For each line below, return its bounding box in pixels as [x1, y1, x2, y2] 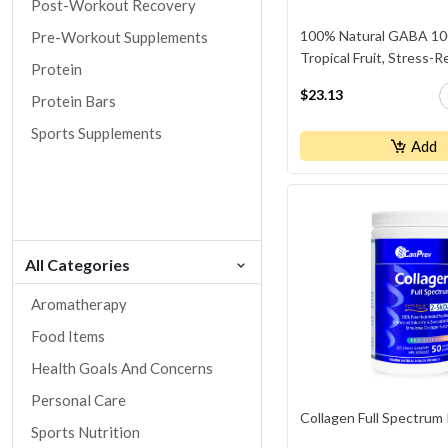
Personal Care [30, 390, 126, 409]
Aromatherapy [30, 294, 127, 313]
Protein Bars [30, 91, 116, 110]
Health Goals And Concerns [30, 358, 213, 377]
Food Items [30, 326, 105, 345]
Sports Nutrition [30, 422, 140, 441]
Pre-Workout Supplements [30, 27, 208, 46]
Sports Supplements [30, 123, 162, 142]
